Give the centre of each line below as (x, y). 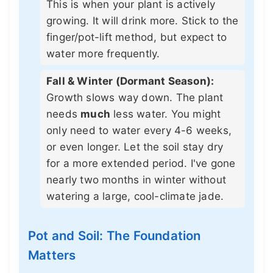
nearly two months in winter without (136, 179)
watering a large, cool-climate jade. (135, 196)
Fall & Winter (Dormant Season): (130, 81)
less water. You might (166, 114)
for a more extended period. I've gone (141, 163)
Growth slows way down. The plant (135, 97)
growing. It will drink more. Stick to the (143, 20)
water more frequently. (103, 53)
